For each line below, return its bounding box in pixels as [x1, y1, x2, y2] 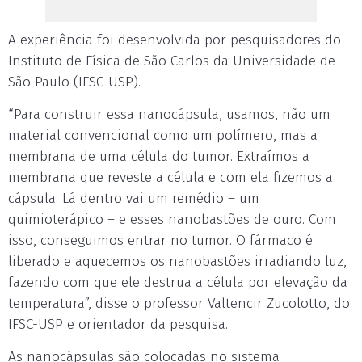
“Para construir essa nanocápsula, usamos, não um [8, 106, 330, 123]
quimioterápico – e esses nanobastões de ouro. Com [8, 211, 336, 228]
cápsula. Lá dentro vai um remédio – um [8, 190, 259, 207]
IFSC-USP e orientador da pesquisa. [8, 316, 228, 333]
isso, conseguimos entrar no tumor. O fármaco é [8, 232, 313, 249]
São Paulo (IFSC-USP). [8, 74, 141, 90]
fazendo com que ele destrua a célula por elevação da [8, 274, 347, 291]
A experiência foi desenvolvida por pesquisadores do [8, 32, 341, 48]
